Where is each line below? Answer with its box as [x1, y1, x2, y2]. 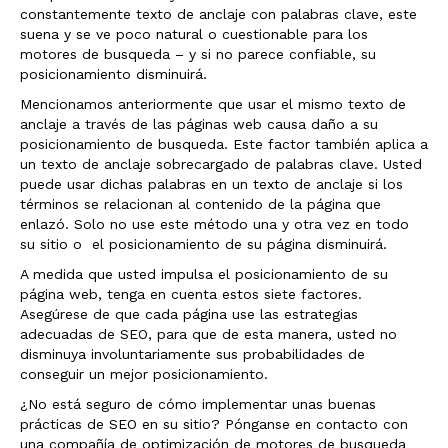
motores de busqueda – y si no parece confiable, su [20, 46, 376, 62]
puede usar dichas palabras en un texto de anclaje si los [20, 176, 403, 192]
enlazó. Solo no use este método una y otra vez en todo [20, 216, 409, 232]
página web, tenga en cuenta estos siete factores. [20, 286, 362, 302]
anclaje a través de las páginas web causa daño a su [20, 116, 378, 132]
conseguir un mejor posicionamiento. [20, 366, 268, 382]
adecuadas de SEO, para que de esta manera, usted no [20, 326, 397, 342]
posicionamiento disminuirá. [20, 66, 207, 82]
